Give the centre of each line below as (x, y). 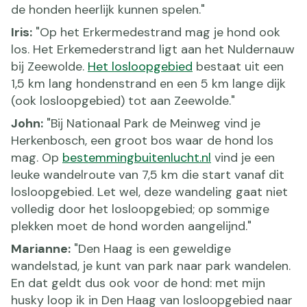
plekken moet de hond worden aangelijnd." (131, 226)
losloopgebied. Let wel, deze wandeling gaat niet (149, 192)
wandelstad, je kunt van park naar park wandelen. (151, 266)
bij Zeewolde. (49, 66)
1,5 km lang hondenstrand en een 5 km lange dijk (148, 83)
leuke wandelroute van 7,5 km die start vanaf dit (148, 174)
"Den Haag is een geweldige (151, 248)
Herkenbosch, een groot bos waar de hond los (142, 140)
